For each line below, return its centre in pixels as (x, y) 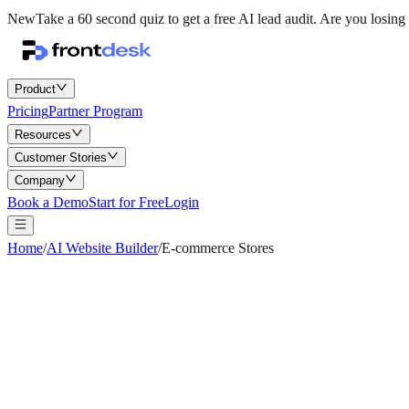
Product (35, 89)
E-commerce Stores (218, 248)
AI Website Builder (102, 248)
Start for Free (126, 202)
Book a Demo (48, 202)
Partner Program (95, 111)
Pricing (28, 111)
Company (40, 180)
